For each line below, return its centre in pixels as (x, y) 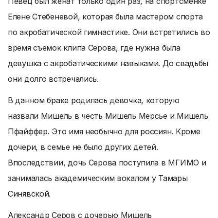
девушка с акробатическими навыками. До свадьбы (108, 63)
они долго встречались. (53, 79)
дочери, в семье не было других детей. (83, 147)
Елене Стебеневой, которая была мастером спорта (106, 17)
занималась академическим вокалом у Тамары (98, 178)
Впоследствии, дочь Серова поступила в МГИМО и (107, 163)
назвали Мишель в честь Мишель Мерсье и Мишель (108, 116)
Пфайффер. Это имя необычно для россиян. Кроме (104, 131)
